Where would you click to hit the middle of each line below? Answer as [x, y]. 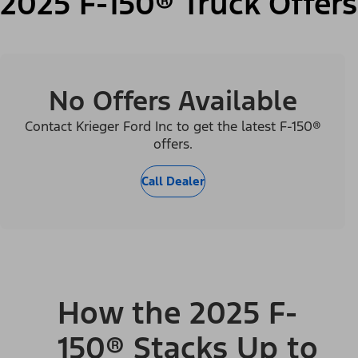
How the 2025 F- [177, 314]
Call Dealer [173, 181]
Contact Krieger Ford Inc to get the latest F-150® [173, 126]
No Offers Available [173, 101]
